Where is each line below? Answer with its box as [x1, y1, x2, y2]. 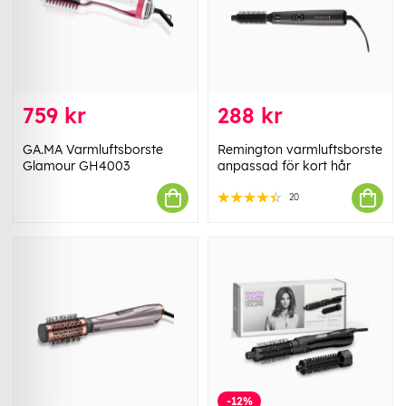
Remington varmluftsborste [217, 141, 382, 159]
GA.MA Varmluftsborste [23, 141, 163, 159]
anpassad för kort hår [217, 158, 351, 175]
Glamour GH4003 [23, 158, 130, 175]
